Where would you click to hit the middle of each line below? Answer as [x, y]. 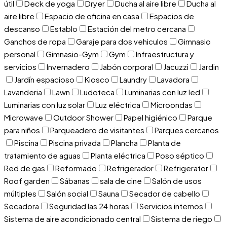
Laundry [133, 80]
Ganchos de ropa [35, 42]
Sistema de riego [182, 219]
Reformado [76, 168]
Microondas [172, 105]
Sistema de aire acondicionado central [72, 219]
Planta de [164, 143]
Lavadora [173, 80]
